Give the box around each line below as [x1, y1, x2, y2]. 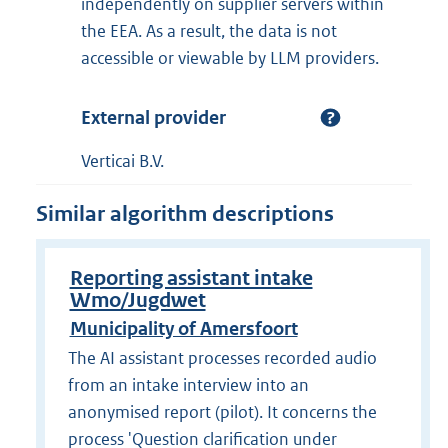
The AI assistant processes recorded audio [67, 347, 377, 370]
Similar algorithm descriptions [36, 201, 334, 228]
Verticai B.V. [81, 150, 164, 173]
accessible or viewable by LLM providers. [81, 46, 379, 69]
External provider [81, 105, 226, 129]
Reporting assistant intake [69, 266, 313, 292]
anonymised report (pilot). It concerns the [67, 401, 377, 424]
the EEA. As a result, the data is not [81, 19, 337, 42]
